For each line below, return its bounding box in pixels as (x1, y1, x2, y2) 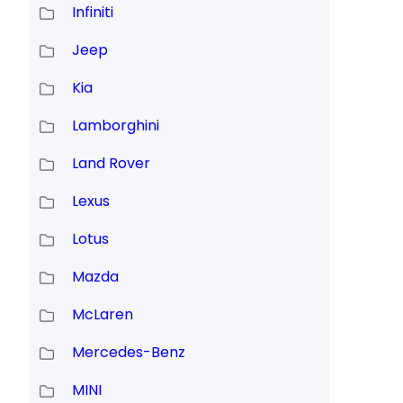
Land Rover (71, 153, 150, 175)
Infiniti (71, 2, 113, 23)
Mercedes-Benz (71, 342, 185, 363)
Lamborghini (71, 115, 159, 137)
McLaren (71, 304, 133, 326)
